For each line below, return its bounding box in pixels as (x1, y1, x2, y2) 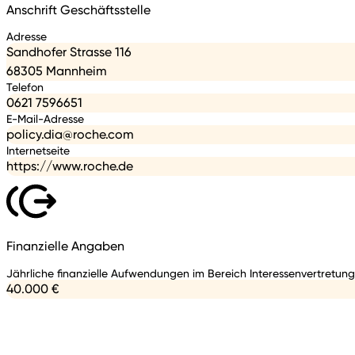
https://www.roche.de (6, 158, 133, 174)
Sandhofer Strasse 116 (6, 44, 132, 60)
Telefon (6, 80, 44, 94)
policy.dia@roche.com (6, 127, 134, 143)
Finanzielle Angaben (6, 239, 124, 254)
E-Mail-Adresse (6, 112, 84, 126)
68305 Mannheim (6, 63, 107, 79)
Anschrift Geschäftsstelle (6, 2, 151, 17)
